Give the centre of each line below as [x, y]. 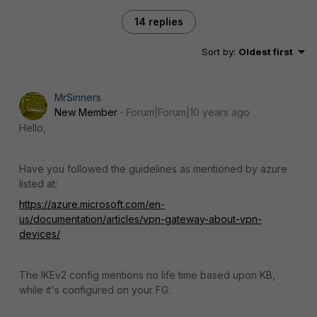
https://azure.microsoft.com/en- [92, 204]
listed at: [38, 184]
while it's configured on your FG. [95, 290]
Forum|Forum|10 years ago [188, 112]
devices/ [40, 234]
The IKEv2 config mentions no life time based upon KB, [147, 275]
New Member [86, 112]
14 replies [158, 22]
